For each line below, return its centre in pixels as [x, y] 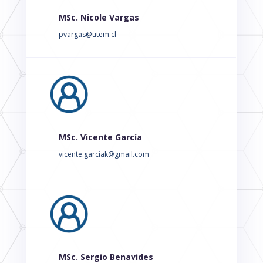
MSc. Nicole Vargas [99, 18]
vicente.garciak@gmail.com [104, 154]
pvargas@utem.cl [87, 35]
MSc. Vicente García [100, 137]
